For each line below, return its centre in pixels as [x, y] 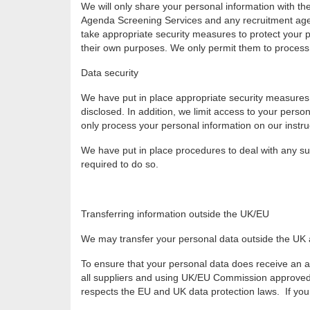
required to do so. [120, 164]
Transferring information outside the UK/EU [175, 214]
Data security [110, 73]
